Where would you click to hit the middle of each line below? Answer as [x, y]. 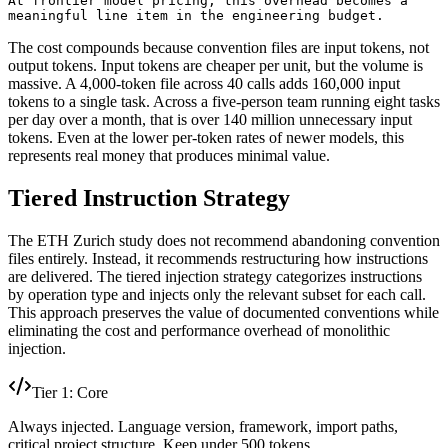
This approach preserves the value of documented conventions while [223, 313]
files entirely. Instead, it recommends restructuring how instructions [218, 259]
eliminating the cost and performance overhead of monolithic [199, 331]
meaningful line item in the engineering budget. [196, 16]
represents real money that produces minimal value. [169, 156]
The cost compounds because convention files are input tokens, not [218, 48]
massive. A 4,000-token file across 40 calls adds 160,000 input [204, 84]
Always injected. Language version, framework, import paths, [203, 427]
